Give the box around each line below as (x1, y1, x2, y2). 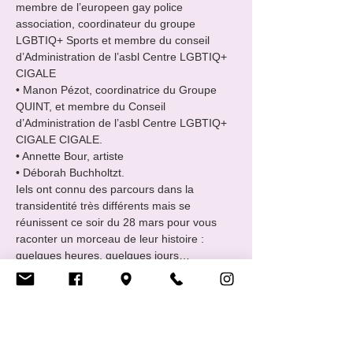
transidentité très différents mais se (16, 199, 194, 212)
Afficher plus (16, 274, 77, 287)
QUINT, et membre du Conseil (16, 100, 169, 113)
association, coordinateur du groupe (16, 17, 199, 30)
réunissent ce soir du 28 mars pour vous (16, 216, 220, 229)
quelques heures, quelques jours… (16, 249, 190, 262)
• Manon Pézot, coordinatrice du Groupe (16, 84, 220, 96)
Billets (16, 318, 48, 336)
